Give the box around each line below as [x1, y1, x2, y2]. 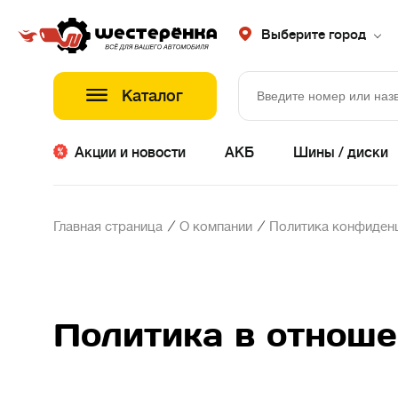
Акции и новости [75, 145, 186, 161]
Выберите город [261, 28, 366, 43]
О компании [179, 219, 252, 235]
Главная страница [53, 219, 163, 235]
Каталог [122, 87, 183, 105]
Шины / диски [293, 145, 388, 161]
